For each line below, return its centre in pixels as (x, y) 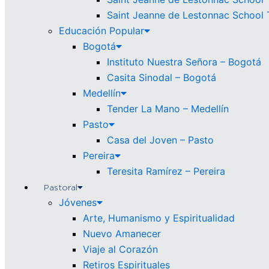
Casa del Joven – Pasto (160, 140)
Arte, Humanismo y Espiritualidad (159, 218)
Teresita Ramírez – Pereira (166, 171)
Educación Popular (101, 31)
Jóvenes (78, 202)
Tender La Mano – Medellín (168, 109)
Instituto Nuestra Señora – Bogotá (184, 62)
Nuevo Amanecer (122, 234)
